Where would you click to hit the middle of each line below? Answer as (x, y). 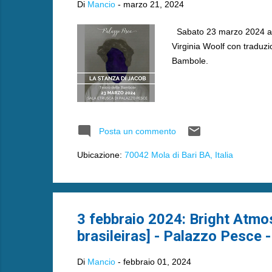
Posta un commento (137, 131)
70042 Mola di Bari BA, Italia (178, 155)
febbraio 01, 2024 (157, 261)
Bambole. (190, 61)
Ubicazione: (100, 155)
